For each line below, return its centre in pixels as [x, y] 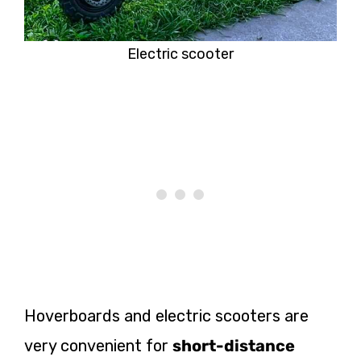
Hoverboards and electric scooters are [166, 316]
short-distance [234, 346]
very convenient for [98, 346]
